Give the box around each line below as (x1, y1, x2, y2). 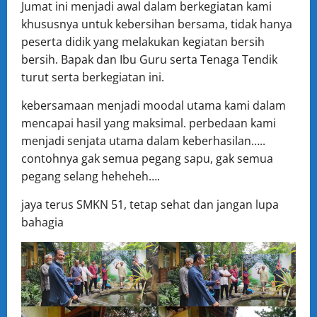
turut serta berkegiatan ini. (21, 69, 164, 85)
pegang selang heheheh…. (21, 168, 160, 184)
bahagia (21, 214, 64, 230)
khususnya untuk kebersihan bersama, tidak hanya (21, 16, 292, 32)
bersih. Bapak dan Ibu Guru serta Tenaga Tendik (21, 52, 277, 67)
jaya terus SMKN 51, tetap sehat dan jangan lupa (21, 197, 279, 212)
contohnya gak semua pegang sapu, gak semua (21, 151, 273, 166)
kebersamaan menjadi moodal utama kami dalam (21, 98, 286, 113)
